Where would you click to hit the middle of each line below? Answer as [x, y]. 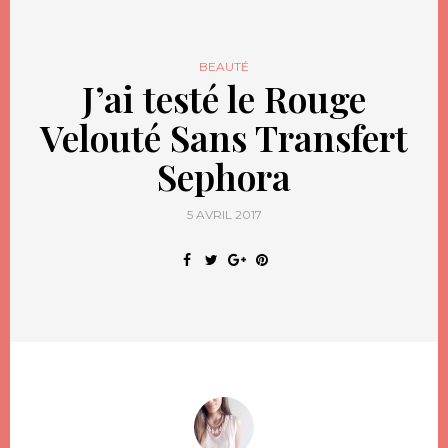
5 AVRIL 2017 [224, 214]
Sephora [224, 175]
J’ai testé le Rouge [224, 97]
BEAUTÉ [224, 66]
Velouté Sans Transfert [224, 136]
